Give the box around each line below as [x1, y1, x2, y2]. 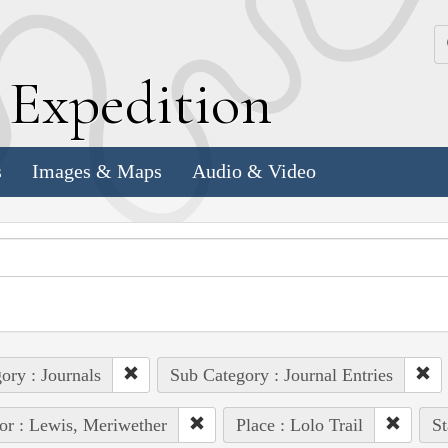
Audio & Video [192, 160, 316, 183]
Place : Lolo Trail [235, 414, 363, 435]
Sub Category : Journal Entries [169, 364, 393, 385]
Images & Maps [32, 160, 162, 183]
